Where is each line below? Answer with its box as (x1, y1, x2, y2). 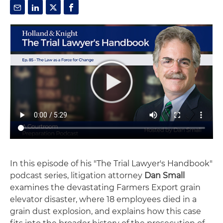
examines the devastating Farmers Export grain (10, 182, 201, 192)
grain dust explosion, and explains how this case (10, 206, 201, 216)
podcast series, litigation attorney (10, 170, 144, 180)
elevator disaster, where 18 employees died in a (10, 194, 197, 204)
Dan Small (144, 170, 185, 180)
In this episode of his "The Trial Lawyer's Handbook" (10, 158, 213, 168)
